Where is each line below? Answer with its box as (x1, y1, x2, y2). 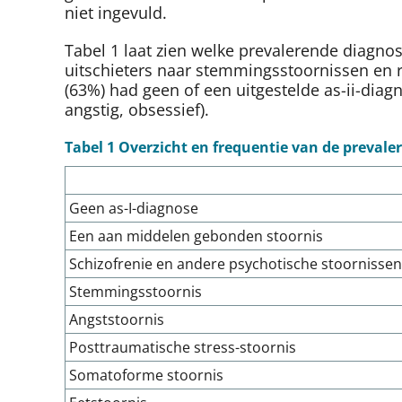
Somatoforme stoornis (69, 365, 223, 386)
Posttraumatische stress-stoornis (69, 337, 296, 358)
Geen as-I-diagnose (69, 198, 198, 219)
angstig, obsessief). (65, 99, 209, 121)
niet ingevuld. (65, 2, 167, 24)
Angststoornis (69, 310, 164, 330)
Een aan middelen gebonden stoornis (69, 226, 323, 247)
